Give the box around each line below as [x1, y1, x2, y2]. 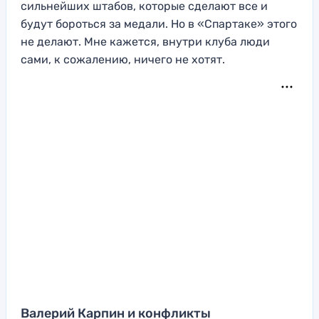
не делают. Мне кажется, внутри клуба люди [21, 34, 270, 48]
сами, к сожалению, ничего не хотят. [21, 52, 225, 66]
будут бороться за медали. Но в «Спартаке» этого [21, 16, 297, 31]
